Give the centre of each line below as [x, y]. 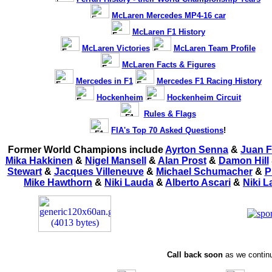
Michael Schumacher [204, 172]
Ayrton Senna [197, 150]
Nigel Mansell [115, 161]
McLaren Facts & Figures [168, 65]
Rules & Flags [170, 114]
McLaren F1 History [168, 32]
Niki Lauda [129, 182]
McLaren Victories [116, 48]
